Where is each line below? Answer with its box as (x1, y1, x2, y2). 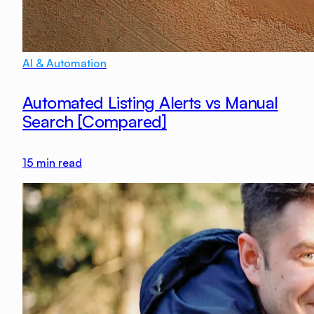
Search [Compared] (22, 111, 167, 132)
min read (34, 156, 82, 170)
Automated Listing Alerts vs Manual (22, 92, 278, 114)
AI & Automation (22, 56, 107, 71)
